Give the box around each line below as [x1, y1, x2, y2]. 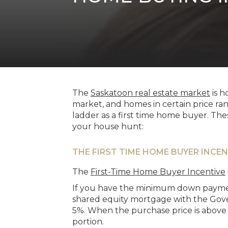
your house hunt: [72, 122, 144, 131]
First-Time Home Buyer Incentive [91, 167, 225, 177]
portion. [72, 217, 104, 226]
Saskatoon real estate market [91, 88, 210, 98]
